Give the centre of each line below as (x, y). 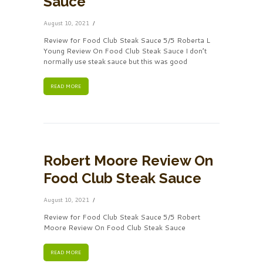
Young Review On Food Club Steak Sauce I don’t (125, 51)
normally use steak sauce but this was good (115, 62)
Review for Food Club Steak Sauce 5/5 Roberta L (127, 41)
